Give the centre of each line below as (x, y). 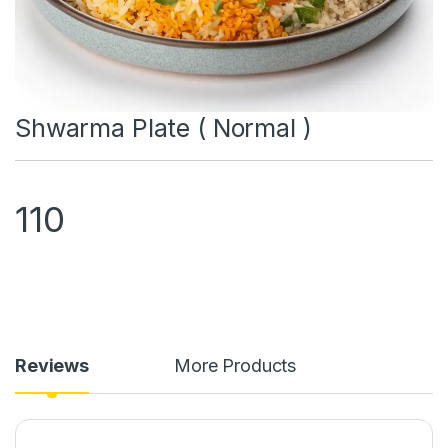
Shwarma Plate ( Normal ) (163, 128)
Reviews (52, 365)
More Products (235, 365)
